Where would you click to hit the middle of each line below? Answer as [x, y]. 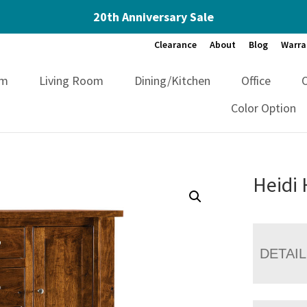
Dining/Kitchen [173, 80]
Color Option [264, 108]
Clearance [175, 45]
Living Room [72, 80]
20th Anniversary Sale [153, 17]
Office [256, 80]
